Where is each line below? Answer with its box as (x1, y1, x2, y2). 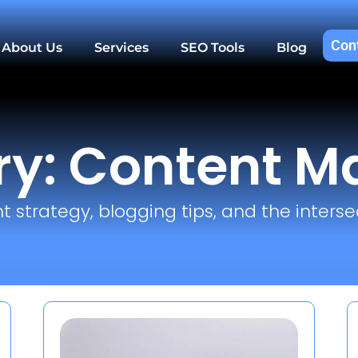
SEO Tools (181, 40, 245, 55)
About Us (2, 40, 62, 55)
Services (94, 40, 149, 55)
